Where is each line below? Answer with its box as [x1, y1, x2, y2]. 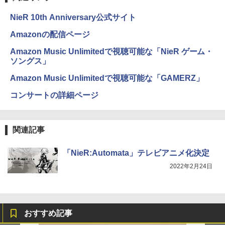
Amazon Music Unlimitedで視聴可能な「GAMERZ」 [10, 74, 204, 83]
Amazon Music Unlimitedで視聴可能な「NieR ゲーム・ [10, 47, 213, 56]
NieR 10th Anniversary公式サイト [10, 13, 136, 22]
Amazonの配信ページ [10, 30, 90, 39]
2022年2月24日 [170, 163, 212, 170]
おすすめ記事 [24, 209, 72, 218]
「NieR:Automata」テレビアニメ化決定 [63, 149, 209, 158]
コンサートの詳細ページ [10, 91, 98, 100]
